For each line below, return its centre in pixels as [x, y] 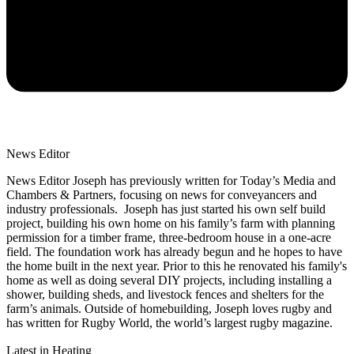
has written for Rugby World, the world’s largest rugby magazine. [169, 323]
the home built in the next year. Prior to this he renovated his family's [177, 266]
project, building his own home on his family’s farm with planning [171, 224]
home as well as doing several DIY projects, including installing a [169, 281]
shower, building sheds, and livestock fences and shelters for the [165, 295]
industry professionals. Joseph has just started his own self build [166, 209]
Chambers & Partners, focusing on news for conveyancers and [162, 195]
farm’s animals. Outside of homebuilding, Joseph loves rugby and [169, 309]
